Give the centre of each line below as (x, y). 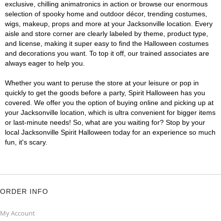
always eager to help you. (45, 63)
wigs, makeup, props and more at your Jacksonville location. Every (109, 24)
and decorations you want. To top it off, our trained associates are (107, 53)
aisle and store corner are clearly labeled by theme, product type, (107, 34)
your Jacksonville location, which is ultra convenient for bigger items (110, 112)
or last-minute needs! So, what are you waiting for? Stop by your (105, 122)
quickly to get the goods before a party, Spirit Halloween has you (105, 93)
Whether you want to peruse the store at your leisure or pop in (102, 83)
